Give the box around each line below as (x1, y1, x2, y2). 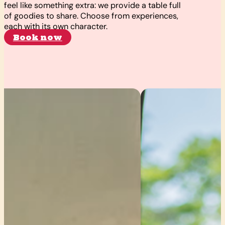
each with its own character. (4, 21, 107, 32)
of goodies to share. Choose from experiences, (4, 11, 178, 22)
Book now (13, 32, 62, 42)
